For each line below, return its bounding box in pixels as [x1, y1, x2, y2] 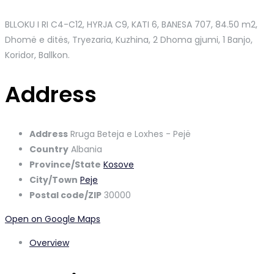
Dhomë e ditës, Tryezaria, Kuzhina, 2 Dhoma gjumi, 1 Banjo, [5, 33, 253, 46]
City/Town [29, 173, 78, 186]
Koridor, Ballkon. [5, 48, 70, 61]
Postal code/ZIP [29, 188, 102, 201]
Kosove [103, 158, 134, 171]
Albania [71, 143, 102, 155]
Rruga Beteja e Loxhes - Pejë [70, 127, 191, 140]
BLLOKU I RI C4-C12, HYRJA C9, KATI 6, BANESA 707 [5, 18, 211, 31]
